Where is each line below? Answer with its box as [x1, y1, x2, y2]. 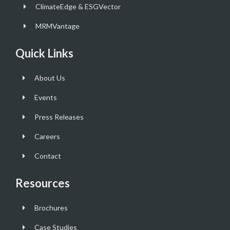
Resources [15, 176, 70, 190]
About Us [34, 73, 65, 83]
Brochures [34, 203, 68, 213]
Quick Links [15, 46, 73, 61]
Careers [34, 132, 60, 141]
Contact [34, 151, 61, 161]
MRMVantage [35, 22, 80, 31]
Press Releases [34, 112, 84, 122]
